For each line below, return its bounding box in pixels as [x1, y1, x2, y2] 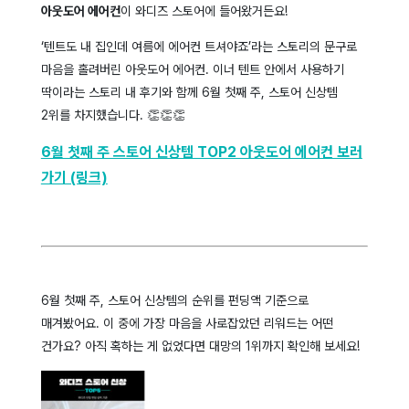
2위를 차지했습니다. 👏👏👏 [40, 108, 189, 123]
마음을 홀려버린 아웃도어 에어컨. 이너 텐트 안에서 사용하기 [40, 62, 344, 78]
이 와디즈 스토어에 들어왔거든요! [120, 4, 291, 19]
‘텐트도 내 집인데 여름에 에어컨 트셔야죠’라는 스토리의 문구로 [40, 39, 357, 55]
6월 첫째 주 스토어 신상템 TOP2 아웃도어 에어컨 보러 [40, 143, 362, 162]
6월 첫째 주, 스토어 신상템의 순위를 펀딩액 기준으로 [40, 293, 309, 309]
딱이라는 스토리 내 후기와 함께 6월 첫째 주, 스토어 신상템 [40, 85, 338, 100]
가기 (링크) [40, 169, 108, 187]
